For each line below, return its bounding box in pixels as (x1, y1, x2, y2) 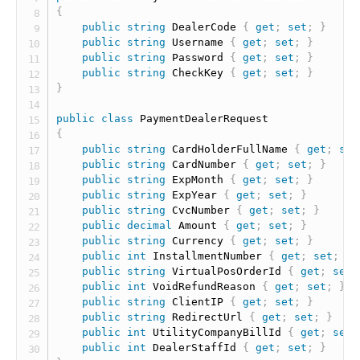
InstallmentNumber (146, 250, 269, 262)
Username (166, 36, 231, 48)
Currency (166, 235, 231, 247)
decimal (127, 219, 173, 231)
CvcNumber (166, 204, 237, 216)
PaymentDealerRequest (140, 112, 269, 125)
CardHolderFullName (166, 143, 295, 155)
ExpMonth (166, 174, 231, 186)
